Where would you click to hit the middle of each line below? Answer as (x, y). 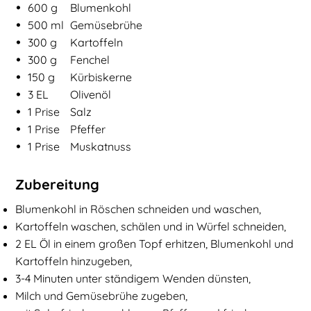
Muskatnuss (101, 147)
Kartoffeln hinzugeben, (74, 261)
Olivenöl (91, 95)
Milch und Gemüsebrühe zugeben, (102, 296)
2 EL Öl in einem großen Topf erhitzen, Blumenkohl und (155, 244)
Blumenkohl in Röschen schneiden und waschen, (138, 209)
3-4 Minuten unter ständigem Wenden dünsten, (133, 279)
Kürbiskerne (101, 77)
